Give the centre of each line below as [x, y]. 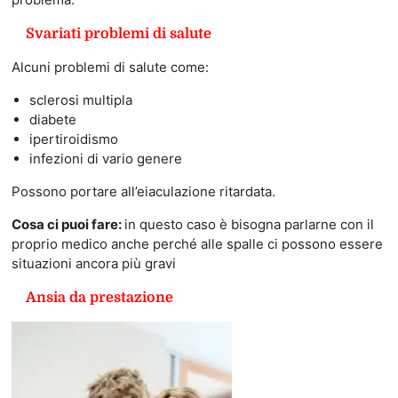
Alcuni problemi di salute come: [110, 67]
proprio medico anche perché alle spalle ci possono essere [197, 243]
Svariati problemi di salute [118, 33]
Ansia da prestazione [99, 297]
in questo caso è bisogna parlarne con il [249, 224]
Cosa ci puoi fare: [68, 224]
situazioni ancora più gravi [93, 263]
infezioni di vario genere [105, 158]
